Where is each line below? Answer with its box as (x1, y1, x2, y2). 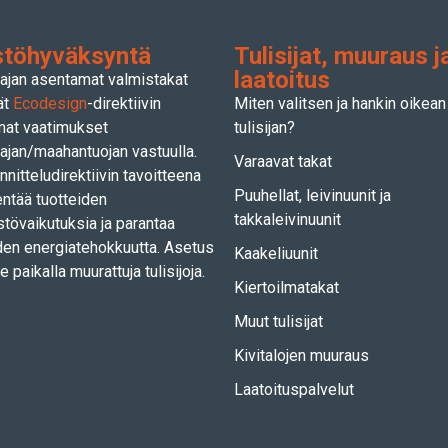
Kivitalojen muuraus (234, 345, 369, 365)
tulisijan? (234, 117, 295, 137)
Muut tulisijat (234, 311, 323, 331)
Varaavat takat (234, 151, 332, 171)
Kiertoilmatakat (234, 277, 339, 297)
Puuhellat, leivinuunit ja (234, 185, 391, 205)
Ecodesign (13, 93, 87, 113)
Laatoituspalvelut (234, 379, 354, 399)
